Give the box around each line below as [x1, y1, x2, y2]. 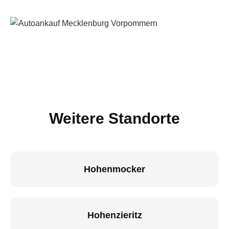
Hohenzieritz [87, 210, 142, 220]
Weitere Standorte [49, 110, 180, 127]
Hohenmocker [84, 164, 145, 174]
